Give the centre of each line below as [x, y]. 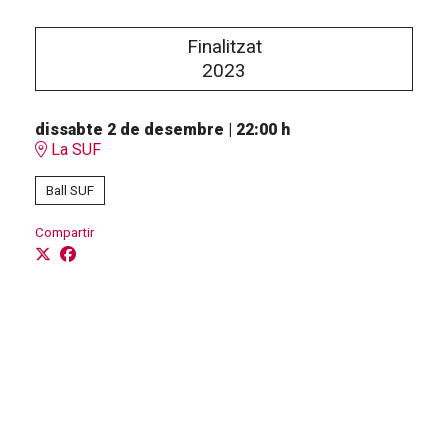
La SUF [74, 150]
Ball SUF [70, 191]
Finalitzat [224, 47]
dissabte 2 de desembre [129, 130]
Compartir [64, 233]
